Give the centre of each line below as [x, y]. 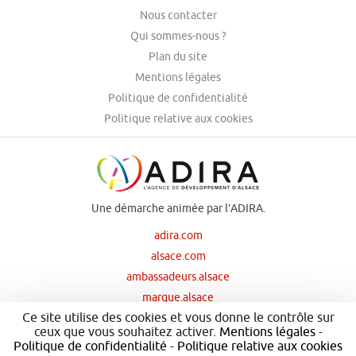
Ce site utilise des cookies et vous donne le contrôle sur [178, 317]
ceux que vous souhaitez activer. [126, 331]
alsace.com [178, 255]
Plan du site [178, 56]
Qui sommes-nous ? [178, 35]
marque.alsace [178, 297]
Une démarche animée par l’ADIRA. [178, 208]
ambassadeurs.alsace [178, 276]
